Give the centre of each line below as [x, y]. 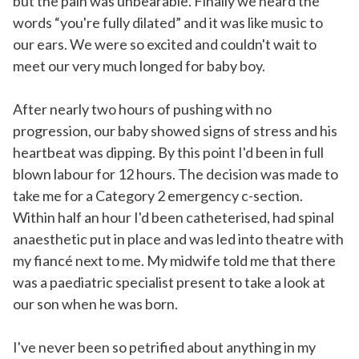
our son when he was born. [95, 304]
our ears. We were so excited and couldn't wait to [165, 44]
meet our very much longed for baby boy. [139, 66]
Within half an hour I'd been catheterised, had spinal [173, 218]
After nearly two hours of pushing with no [142, 109]
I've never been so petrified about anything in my [164, 347]
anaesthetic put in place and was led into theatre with [178, 239]
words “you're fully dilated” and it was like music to [168, 23]
